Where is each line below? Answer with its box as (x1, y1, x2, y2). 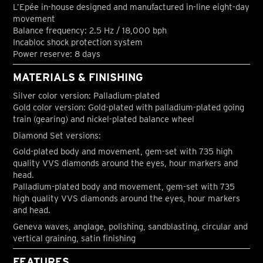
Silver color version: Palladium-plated (13, 90, 160, 102)
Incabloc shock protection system (13, 37, 143, 48)
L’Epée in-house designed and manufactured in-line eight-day (13, 2, 250, 12)
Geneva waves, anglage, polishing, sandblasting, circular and (13, 221, 248, 232)
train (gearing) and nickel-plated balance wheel (13, 114, 195, 125)
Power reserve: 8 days (13, 49, 101, 59)
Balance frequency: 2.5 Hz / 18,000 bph (13, 25, 167, 36)
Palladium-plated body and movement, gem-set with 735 (13, 181, 235, 193)
